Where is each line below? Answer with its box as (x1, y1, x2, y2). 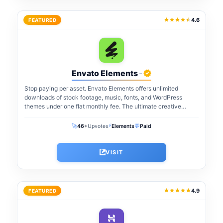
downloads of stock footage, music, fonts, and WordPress (24, 93, 182, 101)
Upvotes (88, 122, 108, 129)
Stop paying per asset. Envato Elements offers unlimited (24, 84, 178, 92)
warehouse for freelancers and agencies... (24, 111, 140, 119)
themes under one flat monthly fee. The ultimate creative (24, 102, 181, 110)
